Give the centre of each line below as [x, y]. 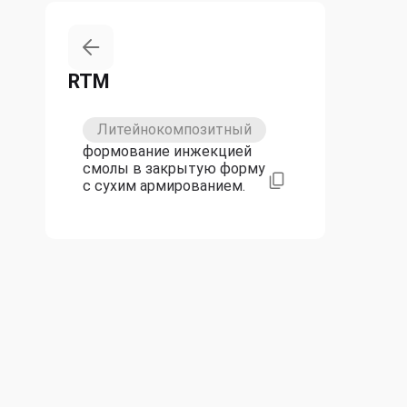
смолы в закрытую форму [174, 169]
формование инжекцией [167, 152]
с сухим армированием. [164, 186]
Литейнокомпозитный [174, 130]
